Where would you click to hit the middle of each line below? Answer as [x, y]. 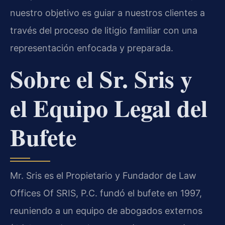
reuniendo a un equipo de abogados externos [106, 211]
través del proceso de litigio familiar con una [104, 30]
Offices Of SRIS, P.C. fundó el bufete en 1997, [106, 193]
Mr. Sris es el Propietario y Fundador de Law [103, 176]
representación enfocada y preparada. [92, 48]
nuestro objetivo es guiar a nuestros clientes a [107, 13]
